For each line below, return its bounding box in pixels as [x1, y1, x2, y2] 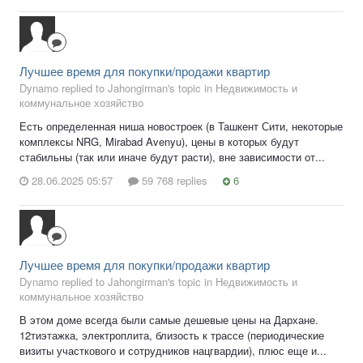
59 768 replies [139, 173, 207, 189]
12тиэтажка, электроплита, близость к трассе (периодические [19, 327, 324, 344]
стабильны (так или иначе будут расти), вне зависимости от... [19, 148, 325, 164]
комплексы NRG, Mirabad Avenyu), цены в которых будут [19, 133, 299, 149]
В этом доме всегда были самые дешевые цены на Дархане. [19, 312, 318, 328]
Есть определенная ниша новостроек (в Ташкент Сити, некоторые [19, 117, 343, 134]
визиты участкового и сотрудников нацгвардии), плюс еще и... [19, 343, 327, 359]
